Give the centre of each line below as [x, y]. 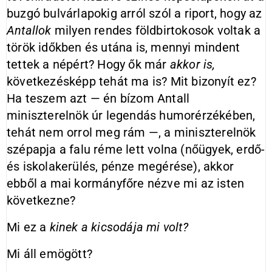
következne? [41, 200]
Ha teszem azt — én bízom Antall [98, 98]
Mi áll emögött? [49, 254]
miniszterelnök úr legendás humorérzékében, [131, 115]
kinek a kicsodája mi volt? [119, 227]
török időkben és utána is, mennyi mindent [124, 47]
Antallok [29, 30]
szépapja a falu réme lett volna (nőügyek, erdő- [136, 149]
